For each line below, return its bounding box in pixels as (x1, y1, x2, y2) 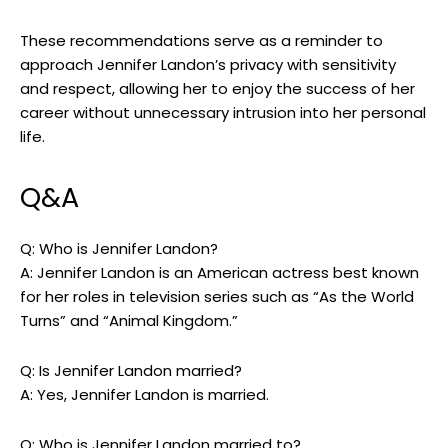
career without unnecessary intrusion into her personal (20, 102, 426, 124)
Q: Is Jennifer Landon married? (20, 360, 242, 382)
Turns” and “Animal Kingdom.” (20, 310, 238, 332)
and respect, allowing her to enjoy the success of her (20, 78, 415, 100)
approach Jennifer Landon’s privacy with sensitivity (20, 54, 396, 76)
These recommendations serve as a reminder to (20, 30, 383, 52)
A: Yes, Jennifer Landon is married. (20, 384, 269, 406)
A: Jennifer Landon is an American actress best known (20, 262, 419, 284)
